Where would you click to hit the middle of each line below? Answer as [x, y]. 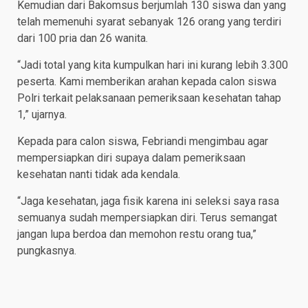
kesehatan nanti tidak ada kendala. [99, 175]
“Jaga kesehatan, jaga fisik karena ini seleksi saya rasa [148, 201]
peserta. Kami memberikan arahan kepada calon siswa [147, 82]
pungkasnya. [47, 251]
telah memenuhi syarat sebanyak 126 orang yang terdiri [149, 22]
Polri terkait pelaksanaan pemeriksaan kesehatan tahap [149, 98]
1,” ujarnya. [42, 115]
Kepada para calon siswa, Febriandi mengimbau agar [143, 142]
